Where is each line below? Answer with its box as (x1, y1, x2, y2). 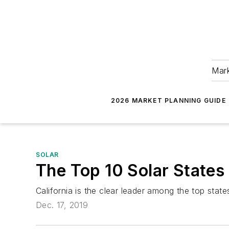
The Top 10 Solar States (36, 161, 225, 180)
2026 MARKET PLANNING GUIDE (110, 97, 226, 104)
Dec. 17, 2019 (36, 200, 88, 211)
